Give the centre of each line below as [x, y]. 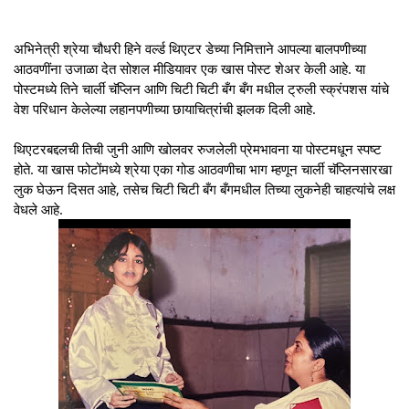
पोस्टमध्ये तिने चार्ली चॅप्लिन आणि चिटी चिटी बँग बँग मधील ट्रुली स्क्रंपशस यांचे [201, 88]
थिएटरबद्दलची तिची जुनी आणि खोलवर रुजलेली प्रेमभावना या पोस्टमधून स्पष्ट [198, 148]
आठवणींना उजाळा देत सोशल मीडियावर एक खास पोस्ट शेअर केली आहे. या [189, 68]
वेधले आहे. [38, 209]
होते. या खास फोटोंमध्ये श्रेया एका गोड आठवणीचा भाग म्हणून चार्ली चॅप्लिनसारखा [203, 168]
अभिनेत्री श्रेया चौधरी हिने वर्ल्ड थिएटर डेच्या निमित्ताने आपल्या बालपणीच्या [190, 48]
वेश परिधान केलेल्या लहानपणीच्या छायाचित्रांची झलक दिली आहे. [165, 108]
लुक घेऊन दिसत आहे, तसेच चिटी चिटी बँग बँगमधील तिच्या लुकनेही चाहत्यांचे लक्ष [204, 189]
